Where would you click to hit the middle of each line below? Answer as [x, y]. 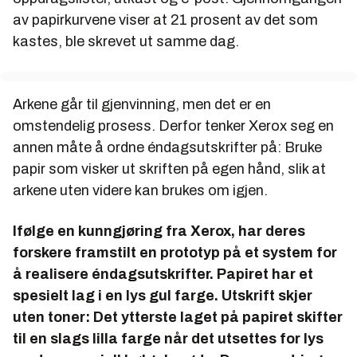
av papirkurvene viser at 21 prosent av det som [165, 20]
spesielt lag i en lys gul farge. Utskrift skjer [163, 296]
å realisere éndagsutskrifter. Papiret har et [163, 275]
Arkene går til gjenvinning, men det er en [142, 105]
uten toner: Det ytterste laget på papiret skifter [178, 318]
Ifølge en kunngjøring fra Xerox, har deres [159, 231]
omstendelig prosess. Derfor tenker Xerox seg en [173, 126]
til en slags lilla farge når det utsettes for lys [168, 339]
